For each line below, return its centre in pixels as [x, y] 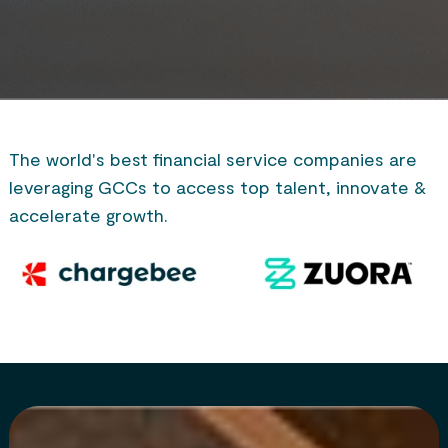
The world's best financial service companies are [212, 158]
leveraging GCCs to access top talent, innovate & [217, 186]
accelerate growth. [88, 214]
